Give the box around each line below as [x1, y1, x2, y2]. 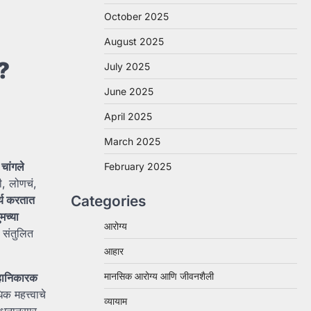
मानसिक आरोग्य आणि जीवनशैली [104, 270, 214, 282]
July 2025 [104, 60, 150, 72]
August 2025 [104, 35, 164, 47]
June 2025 [104, 85, 153, 97]
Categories [71, 192, 146, 210]
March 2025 [104, 135, 160, 147]
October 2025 [104, 10, 169, 22]
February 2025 [104, 160, 171, 172]
